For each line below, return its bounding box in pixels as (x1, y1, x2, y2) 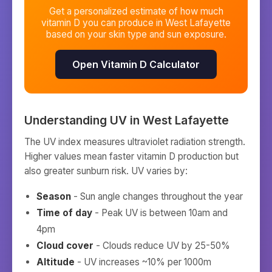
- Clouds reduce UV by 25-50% (93, 240, 230, 251)
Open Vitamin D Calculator (72, 58, 200, 70)
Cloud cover (36, 240, 93, 251)
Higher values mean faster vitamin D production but (24, 151, 239, 162)
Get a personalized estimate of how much (49, 5, 223, 17)
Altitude (36, 256, 75, 268)
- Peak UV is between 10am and (92, 207, 228, 219)
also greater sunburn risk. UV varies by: (24, 165, 188, 177)
